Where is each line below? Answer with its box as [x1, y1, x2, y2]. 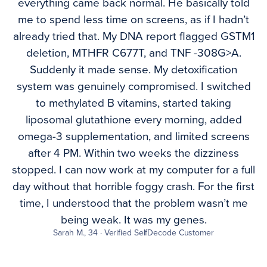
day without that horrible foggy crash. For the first [13, 180, 254, 194]
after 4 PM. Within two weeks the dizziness [28, 147, 239, 160]
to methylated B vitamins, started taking [36, 97, 231, 110]
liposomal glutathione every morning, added [25, 113, 242, 127]
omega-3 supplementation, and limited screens [17, 130, 250, 144]
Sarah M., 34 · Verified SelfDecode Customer [53, 228, 214, 238]
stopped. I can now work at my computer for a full [12, 163, 255, 177]
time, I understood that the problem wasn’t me [19, 197, 248, 210]
